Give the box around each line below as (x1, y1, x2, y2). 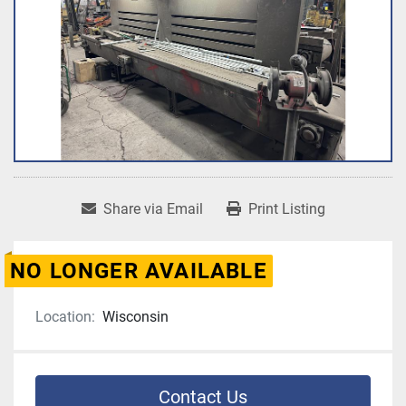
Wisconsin (102, 308, 169, 326)
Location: (35, 308, 95, 326)
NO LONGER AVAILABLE (10, 258, 267, 285)
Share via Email (102, 200, 203, 218)
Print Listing (247, 200, 325, 218)
